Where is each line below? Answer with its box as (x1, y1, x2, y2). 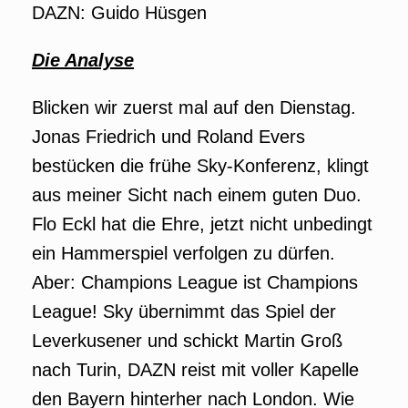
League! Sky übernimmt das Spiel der (32, 301, 336, 321)
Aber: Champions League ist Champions (32, 272, 358, 292)
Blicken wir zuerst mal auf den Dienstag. (32, 97, 356, 117)
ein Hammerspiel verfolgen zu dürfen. (32, 243, 335, 263)
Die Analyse (32, 50, 134, 70)
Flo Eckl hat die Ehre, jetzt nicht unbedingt (32, 214, 372, 234)
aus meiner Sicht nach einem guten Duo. (32, 185, 362, 205)
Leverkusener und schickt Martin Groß (32, 331, 342, 351)
